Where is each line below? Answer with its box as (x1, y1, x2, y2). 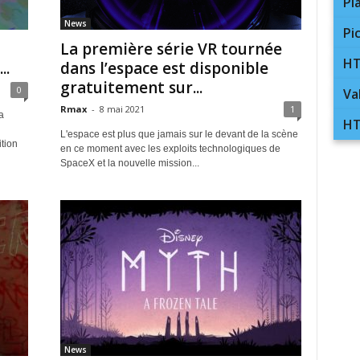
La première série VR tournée (59, 39, 282, 59)
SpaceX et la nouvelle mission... (59, 157, 199, 169)
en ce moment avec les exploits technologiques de (59, 143, 280, 154)
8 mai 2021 (99, 103, 145, 115)
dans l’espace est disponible (59, 58, 268, 79)
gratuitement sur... (59, 77, 202, 98)
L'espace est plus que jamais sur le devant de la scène (59, 129, 298, 140)
